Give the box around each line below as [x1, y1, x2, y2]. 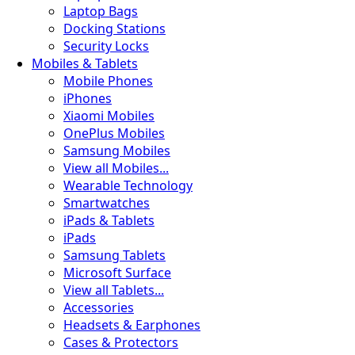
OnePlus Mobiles [63, 124, 165, 142]
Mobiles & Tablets [32, 55, 138, 72]
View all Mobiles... [63, 159, 169, 177]
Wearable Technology [63, 177, 193, 194]
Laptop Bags [63, 2, 138, 20]
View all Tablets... [63, 281, 164, 299]
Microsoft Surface [63, 264, 171, 281]
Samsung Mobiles [63, 142, 170, 159]
